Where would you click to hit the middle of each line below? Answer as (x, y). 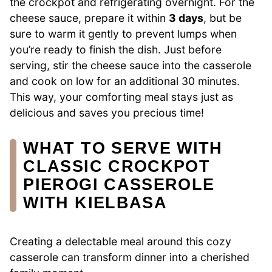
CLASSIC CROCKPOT (117, 166)
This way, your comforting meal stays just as (121, 97)
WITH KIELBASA (95, 203)
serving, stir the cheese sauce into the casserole (131, 65)
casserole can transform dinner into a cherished (130, 257)
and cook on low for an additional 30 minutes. (125, 81)
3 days (186, 18)
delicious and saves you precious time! (107, 112)
